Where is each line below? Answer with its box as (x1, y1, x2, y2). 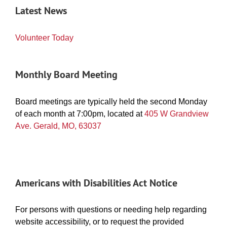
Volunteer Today (15, 33, 73, 42)
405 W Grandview (144, 109, 209, 118)
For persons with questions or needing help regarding (15, 205, 207, 214)
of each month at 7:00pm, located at (15, 109, 144, 118)
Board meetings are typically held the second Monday (15, 97, 207, 106)
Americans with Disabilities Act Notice (15, 176, 177, 190)
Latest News (15, 4, 67, 18)
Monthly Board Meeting (15, 67, 118, 81)
